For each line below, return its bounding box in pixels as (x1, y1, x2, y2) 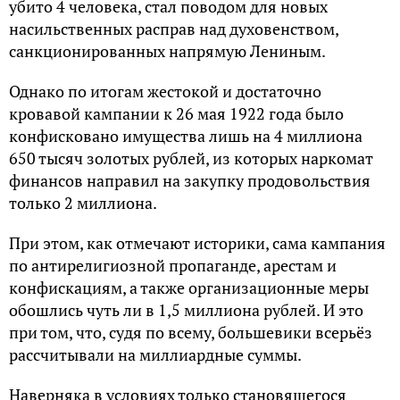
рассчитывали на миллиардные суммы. (9, 343, 302, 365)
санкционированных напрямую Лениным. (9, 39, 326, 62)
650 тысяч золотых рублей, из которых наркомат (9, 146, 373, 169)
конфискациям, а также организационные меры (9, 276, 369, 298)
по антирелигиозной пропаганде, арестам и (9, 254, 337, 276)
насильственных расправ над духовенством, (9, 17, 338, 39)
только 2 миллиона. (9, 191, 157, 213)
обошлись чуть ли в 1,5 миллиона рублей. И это (9, 298, 363, 321)
